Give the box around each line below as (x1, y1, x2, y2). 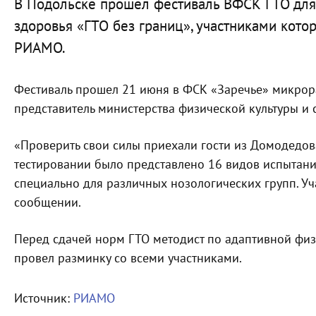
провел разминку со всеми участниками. (14, 251, 242, 266)
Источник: (14, 291, 73, 306)
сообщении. (14, 195, 81, 210)
